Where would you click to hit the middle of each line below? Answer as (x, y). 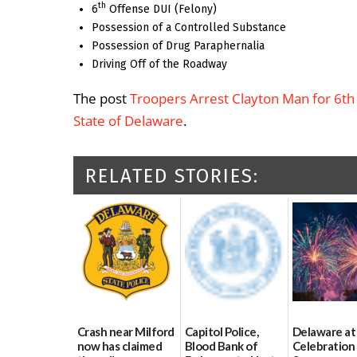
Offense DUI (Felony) (162, 9)
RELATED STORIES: (172, 177)
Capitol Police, (222, 331)
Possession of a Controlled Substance (189, 27)
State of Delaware (128, 121)
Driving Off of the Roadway (160, 64)
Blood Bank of (222, 345)
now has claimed (120, 345)
